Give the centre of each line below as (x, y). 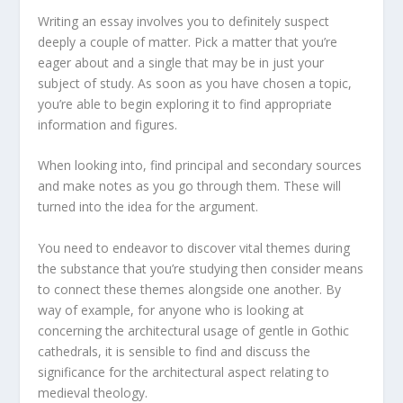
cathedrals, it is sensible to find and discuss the (175, 351)
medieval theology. (93, 392)
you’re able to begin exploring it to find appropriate (185, 103)
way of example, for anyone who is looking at (171, 309)
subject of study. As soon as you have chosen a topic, (195, 83)
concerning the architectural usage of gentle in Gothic (194, 330)
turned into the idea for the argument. (148, 207)
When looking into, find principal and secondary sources (200, 166)
